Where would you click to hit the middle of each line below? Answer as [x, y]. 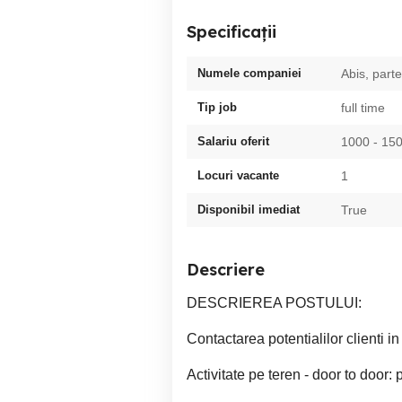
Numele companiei [249, 73]
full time [363, 108]
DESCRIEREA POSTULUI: [274, 303]
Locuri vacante [238, 175]
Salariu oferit [233, 141]
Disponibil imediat [249, 210]
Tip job [217, 107]
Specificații [232, 32]
